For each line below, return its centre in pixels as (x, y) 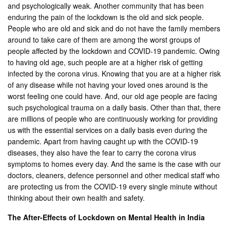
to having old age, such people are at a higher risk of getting (106, 62)
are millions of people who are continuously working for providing (113, 118)
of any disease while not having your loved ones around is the (108, 84)
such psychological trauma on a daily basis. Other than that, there (114, 107)
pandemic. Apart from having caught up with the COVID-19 (103, 141)
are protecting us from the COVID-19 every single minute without (113, 186)
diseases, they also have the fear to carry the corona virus (102, 152)
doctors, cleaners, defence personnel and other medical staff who (114, 175)
